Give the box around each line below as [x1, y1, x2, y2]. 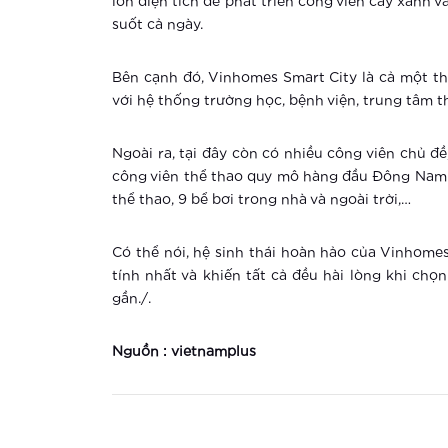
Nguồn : [112, 345, 171, 359]
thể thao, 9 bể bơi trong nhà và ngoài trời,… [112, 193, 411, 207]
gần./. [112, 292, 151, 306]
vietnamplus [171, 345, 256, 359]
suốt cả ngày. [112, 18, 203, 32]
